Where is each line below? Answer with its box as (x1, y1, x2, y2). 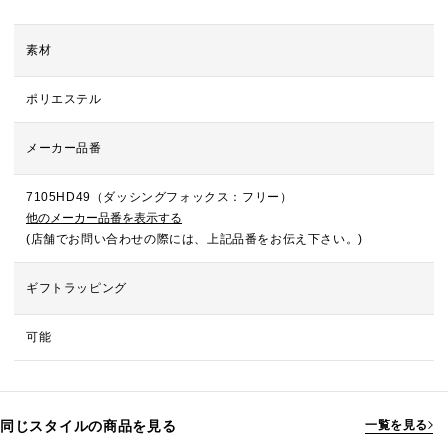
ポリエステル (26, 92, 102, 106)
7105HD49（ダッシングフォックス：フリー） (26, 190, 293, 204)
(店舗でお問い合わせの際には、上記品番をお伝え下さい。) (26, 232, 363, 246)
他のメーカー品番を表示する (26, 211, 182, 225)
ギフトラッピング (26, 281, 127, 295)
